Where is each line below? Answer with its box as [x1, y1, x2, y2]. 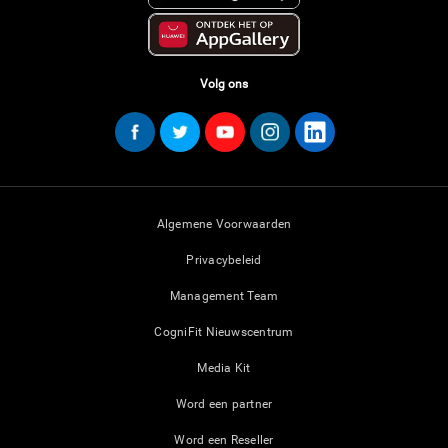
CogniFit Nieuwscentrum [154, 325, 294, 340]
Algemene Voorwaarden [156, 217, 292, 232]
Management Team [169, 289, 279, 304]
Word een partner [175, 397, 273, 412]
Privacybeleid [186, 253, 262, 268]
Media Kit [197, 361, 251, 376]
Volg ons [200, 77, 248, 92]
